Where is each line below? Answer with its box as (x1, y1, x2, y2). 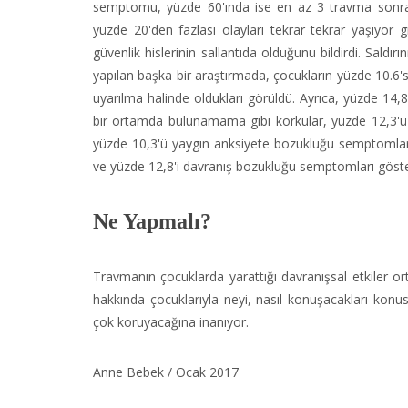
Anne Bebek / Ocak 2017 (93, 363, 239, 381)
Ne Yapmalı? (93, 209, 211, 233)
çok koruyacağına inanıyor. (93, 313, 249, 331)
